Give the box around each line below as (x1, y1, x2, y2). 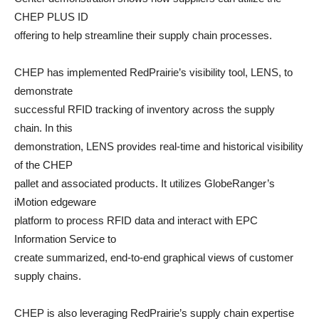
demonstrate (14, 85, 73, 97)
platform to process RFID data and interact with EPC (14, 214, 258, 226)
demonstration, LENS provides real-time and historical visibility (14, 140, 303, 152)
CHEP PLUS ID (14, 11, 88, 23)
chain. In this (14, 122, 73, 134)
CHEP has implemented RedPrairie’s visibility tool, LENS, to (14, 66, 293, 78)
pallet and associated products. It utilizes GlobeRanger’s (14, 177, 275, 189)
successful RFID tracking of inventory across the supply (14, 103, 275, 115)
